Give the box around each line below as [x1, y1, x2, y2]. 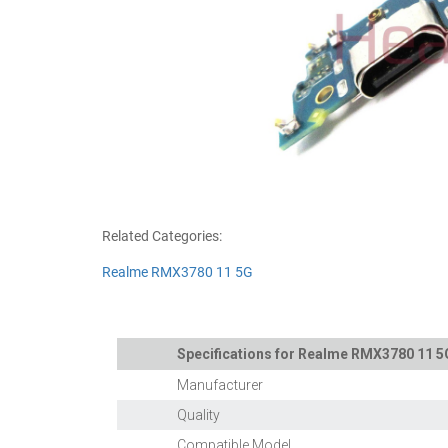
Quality [177, 407, 220, 423]
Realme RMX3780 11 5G [102, 264, 253, 280]
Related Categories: [102, 228, 222, 244]
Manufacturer [177, 377, 263, 393]
